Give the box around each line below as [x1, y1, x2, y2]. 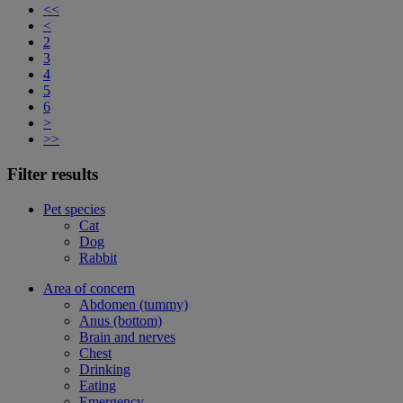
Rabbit [79, 249, 117, 265]
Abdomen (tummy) [79, 296, 188, 312]
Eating [79, 377, 116, 393]
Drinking [79, 361, 130, 377]
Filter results [7, 164, 98, 184]
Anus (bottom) [79, 312, 162, 328]
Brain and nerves [79, 328, 175, 345]
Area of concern [43, 280, 135, 296]
